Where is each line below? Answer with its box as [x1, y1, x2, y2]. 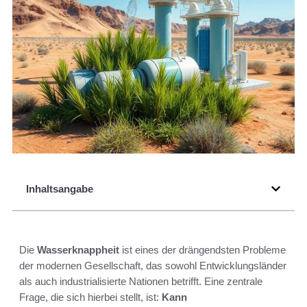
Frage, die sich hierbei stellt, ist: [19, 291, 162, 304]
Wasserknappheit [37, 244, 119, 256]
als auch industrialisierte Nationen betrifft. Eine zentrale [19, 275, 262, 288]
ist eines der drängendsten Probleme [119, 244, 286, 256]
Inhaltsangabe [26, 183, 93, 195]
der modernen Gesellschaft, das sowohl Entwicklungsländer [19, 260, 286, 272]
